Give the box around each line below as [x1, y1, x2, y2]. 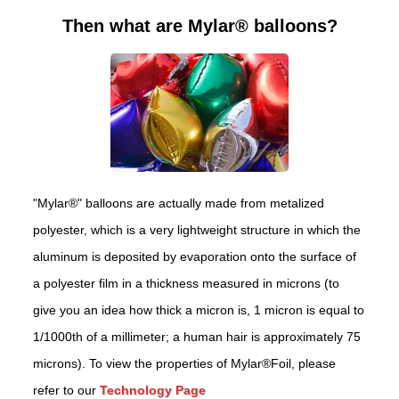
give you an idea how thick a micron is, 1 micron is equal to [33, 303, 365, 318]
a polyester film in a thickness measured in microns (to [33, 276, 340, 291]
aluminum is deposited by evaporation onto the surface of [33, 249, 357, 265]
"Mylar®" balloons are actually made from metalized [33, 196, 325, 211]
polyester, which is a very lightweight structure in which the [33, 223, 362, 238]
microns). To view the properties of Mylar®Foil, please [33, 356, 337, 371]
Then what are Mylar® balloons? [61, 16, 338, 37]
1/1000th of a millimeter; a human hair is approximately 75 [33, 330, 362, 345]
